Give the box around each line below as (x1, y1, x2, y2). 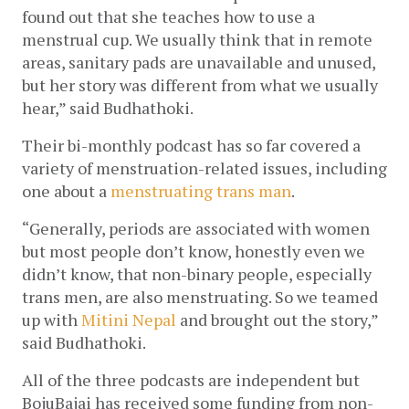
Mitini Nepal (81, 309, 176, 331)
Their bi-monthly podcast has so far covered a (22, 134, 361, 157)
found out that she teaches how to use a (22, 5, 315, 28)
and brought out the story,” (176, 309, 378, 331)
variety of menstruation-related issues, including (22, 157, 387, 180)
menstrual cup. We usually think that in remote (22, 28, 372, 51)
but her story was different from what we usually (22, 74, 378, 97)
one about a (22, 180, 110, 203)
